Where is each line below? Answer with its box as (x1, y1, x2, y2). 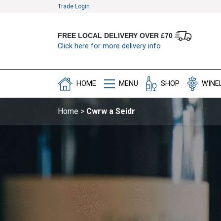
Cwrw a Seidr (86, 107, 135, 116)
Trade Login (58, 3, 90, 10)
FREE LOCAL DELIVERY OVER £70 (58, 31, 175, 39)
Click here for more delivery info (58, 42, 161, 51)
